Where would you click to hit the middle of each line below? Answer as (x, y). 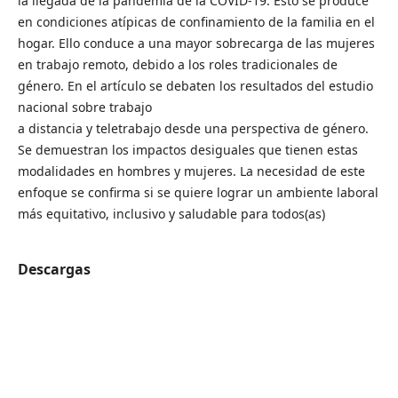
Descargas (54, 269)
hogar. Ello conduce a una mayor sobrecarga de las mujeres (196, 43)
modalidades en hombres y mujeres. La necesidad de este (191, 171)
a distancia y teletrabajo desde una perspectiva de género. (193, 128)
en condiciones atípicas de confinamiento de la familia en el (196, 21)
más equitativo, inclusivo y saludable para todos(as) (171, 213)
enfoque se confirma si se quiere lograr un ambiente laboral (198, 192)
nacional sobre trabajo (84, 107)
